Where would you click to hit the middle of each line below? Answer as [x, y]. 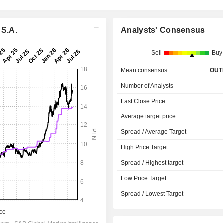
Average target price [149, 116]
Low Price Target [144, 178]
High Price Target [145, 147]
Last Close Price [143, 101]
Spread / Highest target [152, 163]
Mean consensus [144, 70]
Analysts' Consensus [163, 30]
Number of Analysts [147, 86]
